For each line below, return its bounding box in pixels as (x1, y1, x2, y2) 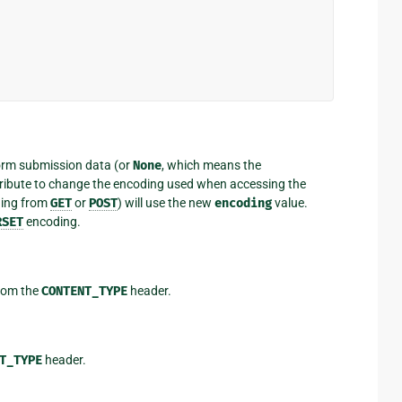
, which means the (161, 157, 261, 172)
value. (271, 195, 308, 210)
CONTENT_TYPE (40, 283, 127, 299)
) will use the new (117, 195, 214, 210)
